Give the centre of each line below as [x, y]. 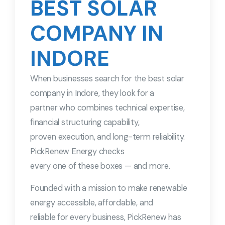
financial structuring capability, [85, 123]
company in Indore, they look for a [92, 93]
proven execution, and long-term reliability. [108, 137]
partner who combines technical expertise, [107, 108]
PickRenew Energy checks [77, 152]
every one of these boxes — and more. [100, 166]
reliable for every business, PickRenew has [106, 217]
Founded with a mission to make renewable [109, 188]
